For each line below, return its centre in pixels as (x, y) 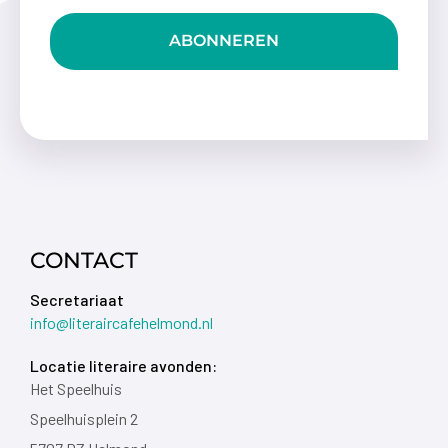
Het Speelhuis (76, 388)
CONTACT (84, 260)
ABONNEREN (224, 41)
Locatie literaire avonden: (123, 365)
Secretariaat (77, 299)
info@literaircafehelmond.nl (121, 322)
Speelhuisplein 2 (84, 418)
